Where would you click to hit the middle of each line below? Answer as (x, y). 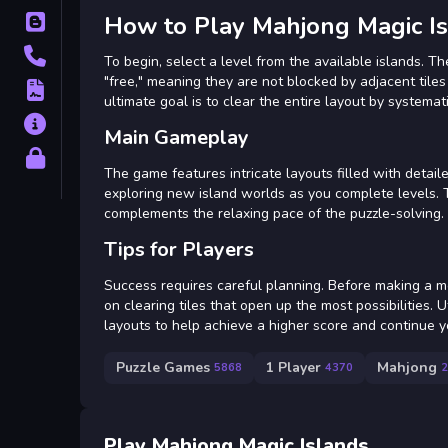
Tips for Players (179, 249)
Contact (92, 56)
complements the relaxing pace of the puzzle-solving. (274, 213)
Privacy (92, 158)
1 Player (293, 368)
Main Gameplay (176, 137)
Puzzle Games (163, 368)
